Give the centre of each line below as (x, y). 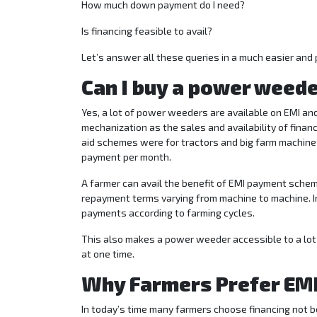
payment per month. (126, 157)
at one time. (108, 254)
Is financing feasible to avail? (147, 31)
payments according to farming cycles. (168, 213)
